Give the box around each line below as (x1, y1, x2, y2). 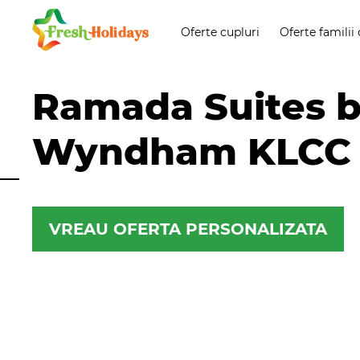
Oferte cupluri (181, 25, 260, 39)
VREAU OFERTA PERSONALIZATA (49, 219, 327, 239)
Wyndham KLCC (32, 129, 351, 174)
